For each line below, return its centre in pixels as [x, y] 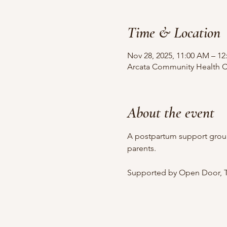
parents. [141, 148]
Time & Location [174, 33]
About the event [171, 113]
